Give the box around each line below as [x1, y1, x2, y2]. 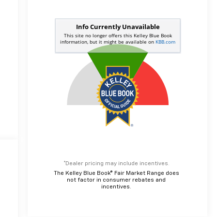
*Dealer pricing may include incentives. [63, 160, 170, 167]
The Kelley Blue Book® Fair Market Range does [53, 170, 179, 176]
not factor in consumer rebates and [67, 177, 166, 183]
